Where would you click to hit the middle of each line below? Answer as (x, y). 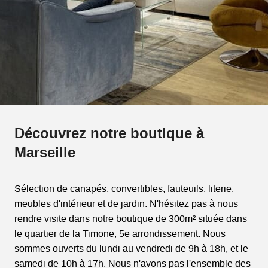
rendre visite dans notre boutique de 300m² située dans (131, 219)
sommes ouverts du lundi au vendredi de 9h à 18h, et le (131, 249)
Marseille (45, 152)
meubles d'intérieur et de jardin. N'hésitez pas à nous (126, 204)
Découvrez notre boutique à (109, 133)
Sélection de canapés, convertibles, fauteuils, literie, (124, 189)
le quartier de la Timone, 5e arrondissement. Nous (120, 234)
